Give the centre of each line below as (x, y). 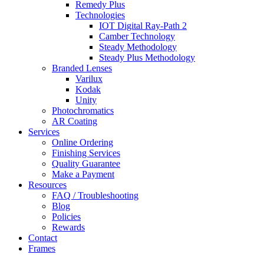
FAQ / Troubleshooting (95, 196)
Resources (47, 185)
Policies (66, 217)
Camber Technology (137, 37)
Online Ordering (82, 143)
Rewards (68, 227)
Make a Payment (83, 174)
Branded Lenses (82, 68)
